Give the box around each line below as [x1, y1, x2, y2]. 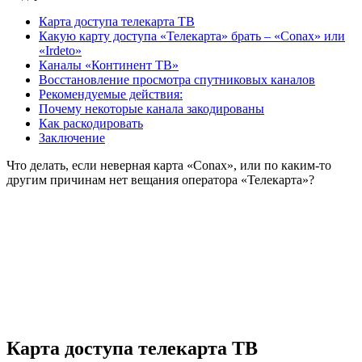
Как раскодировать [39, 116, 143, 130]
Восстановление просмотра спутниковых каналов [39, 72, 315, 86]
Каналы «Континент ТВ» [39, 57, 179, 72]
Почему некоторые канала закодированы [39, 101, 264, 116]
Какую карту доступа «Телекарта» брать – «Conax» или [39, 28, 345, 43]
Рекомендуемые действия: [39, 86, 183, 101]
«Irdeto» [39, 43, 82, 57]
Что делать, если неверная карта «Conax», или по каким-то [6, 158, 331, 172]
